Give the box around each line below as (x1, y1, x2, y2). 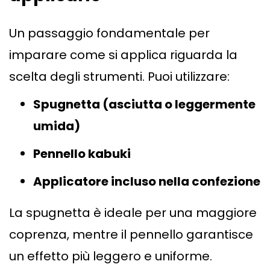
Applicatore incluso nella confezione (33, 173, 260, 190)
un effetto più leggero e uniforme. (9, 248, 212, 265)
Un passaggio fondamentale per (9, 25, 210, 42)
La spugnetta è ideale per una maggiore (9, 204, 257, 222)
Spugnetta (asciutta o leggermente (33, 96, 256, 113)
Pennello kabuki (33, 145, 131, 163)
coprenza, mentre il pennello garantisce (9, 226, 253, 243)
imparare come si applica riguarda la (9, 46, 237, 64)
